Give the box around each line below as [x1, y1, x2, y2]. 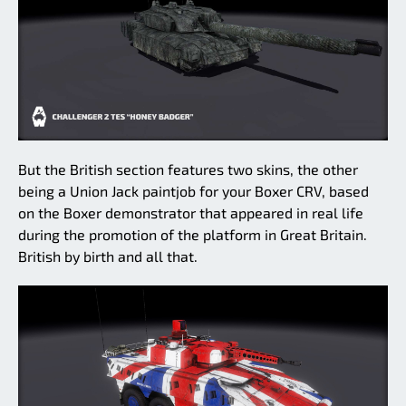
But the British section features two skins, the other [18, 160, 358, 179]
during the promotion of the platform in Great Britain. [18, 226, 367, 244]
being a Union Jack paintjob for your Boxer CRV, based [18, 182, 369, 200]
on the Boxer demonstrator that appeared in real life [18, 204, 363, 222]
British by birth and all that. [18, 247, 198, 266]
